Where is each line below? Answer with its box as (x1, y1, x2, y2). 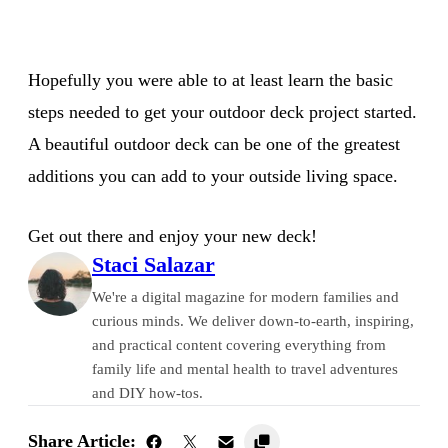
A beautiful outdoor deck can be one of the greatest (28, 133, 400, 154)
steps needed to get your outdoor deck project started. (28, 101, 417, 122)
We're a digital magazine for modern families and (92, 288, 399, 305)
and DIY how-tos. (92, 384, 203, 401)
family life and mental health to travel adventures (92, 360, 398, 377)
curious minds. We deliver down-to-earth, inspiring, (92, 312, 414, 329)
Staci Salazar (92, 251, 215, 277)
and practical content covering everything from (92, 336, 386, 353)
